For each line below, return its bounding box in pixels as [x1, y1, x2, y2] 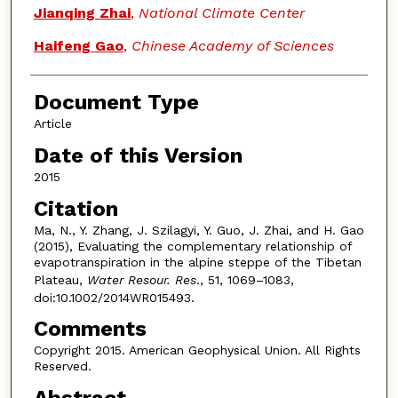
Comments [33, 316, 147, 342]
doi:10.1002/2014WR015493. [33, 290, 195, 305]
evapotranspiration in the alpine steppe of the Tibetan [33, 254, 362, 269]
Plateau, [33, 272, 87, 287]
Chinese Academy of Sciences [131, 37, 334, 55]
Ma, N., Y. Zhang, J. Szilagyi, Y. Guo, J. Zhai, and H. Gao [33, 222, 364, 237]
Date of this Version [33, 143, 243, 169]
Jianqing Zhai [33, 4, 131, 22]
